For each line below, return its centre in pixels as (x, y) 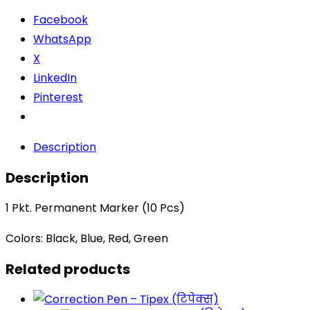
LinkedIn (55, 78)
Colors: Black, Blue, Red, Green (87, 238)
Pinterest (58, 97)
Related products (68, 269)
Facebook (61, 20)
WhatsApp (62, 39)
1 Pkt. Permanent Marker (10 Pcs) (95, 208)
